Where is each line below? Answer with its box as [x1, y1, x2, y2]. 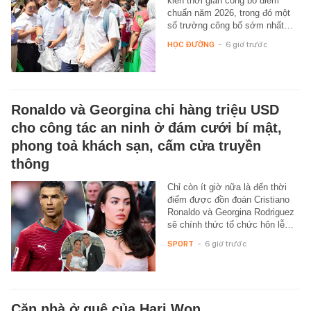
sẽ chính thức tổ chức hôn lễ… [167, 219, 294, 230]
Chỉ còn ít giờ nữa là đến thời [167, 181, 287, 192]
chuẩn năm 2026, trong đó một [167, 7, 290, 18]
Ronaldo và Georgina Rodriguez [167, 206, 294, 217]
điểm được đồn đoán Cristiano [167, 194, 289, 205]
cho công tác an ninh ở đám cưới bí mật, [11, 119, 282, 135]
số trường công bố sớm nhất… [167, 19, 293, 31]
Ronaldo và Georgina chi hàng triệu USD [11, 101, 279, 117]
